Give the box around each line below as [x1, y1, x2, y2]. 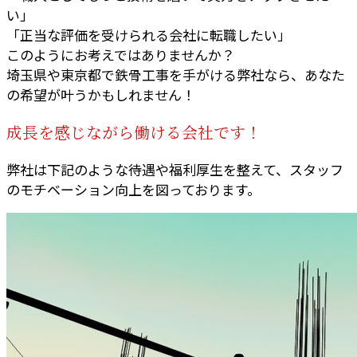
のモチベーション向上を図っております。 [6, 178, 261, 199]
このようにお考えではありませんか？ [6, 45, 235, 65]
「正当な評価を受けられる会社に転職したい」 [6, 25, 291, 45]
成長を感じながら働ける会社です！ [6, 124, 261, 142]
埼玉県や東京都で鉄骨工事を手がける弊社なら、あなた [6, 65, 345, 85]
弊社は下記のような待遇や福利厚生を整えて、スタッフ [6, 159, 343, 179]
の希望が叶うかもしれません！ [6, 84, 195, 105]
